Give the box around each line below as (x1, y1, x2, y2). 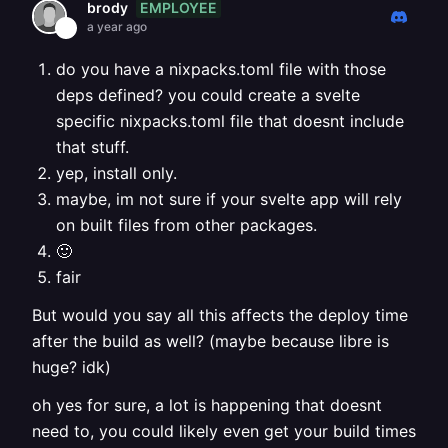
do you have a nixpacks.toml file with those (56, 59, 386, 79)
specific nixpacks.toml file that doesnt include (56, 111, 404, 131)
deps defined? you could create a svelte (56, 85, 360, 105)
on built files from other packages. (56, 215, 317, 235)
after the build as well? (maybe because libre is (32, 331, 389, 351)
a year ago (87, 19, 147, 34)
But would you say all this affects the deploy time (32, 305, 408, 325)
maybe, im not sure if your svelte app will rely (56, 189, 402, 209)
